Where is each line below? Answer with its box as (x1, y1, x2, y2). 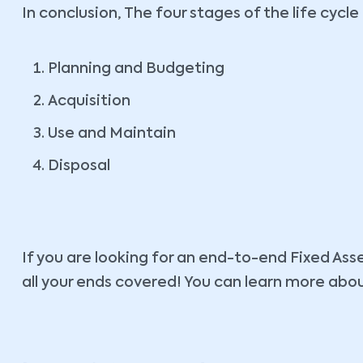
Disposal (48, 159, 110, 173)
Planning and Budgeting (48, 62, 224, 76)
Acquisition (48, 94, 130, 109)
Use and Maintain (48, 126, 176, 141)
